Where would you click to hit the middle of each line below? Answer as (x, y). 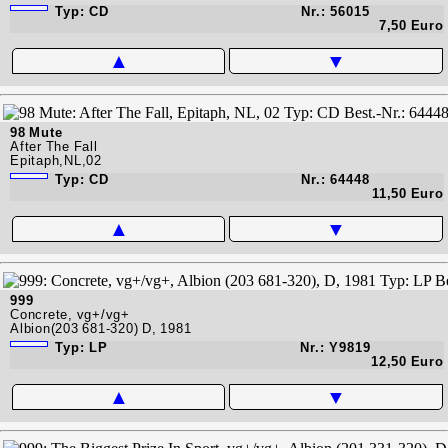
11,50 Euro (408, 193)
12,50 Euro (407, 361)
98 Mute (36, 132)
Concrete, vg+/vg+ (70, 314)
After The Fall (54, 146)
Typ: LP (79, 347)
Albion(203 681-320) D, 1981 (101, 328)
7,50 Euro (411, 25)
